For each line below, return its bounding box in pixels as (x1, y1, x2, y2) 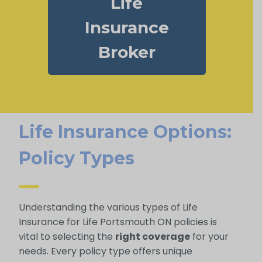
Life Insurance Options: (18, 121, 232, 143)
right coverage (115, 230, 190, 244)
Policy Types (18, 147, 135, 170)
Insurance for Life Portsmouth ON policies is (18, 215, 217, 229)
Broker (98, 42, 156, 63)
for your (189, 230, 229, 244)
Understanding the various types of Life (18, 201, 198, 215)
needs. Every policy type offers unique (18, 244, 192, 258)
